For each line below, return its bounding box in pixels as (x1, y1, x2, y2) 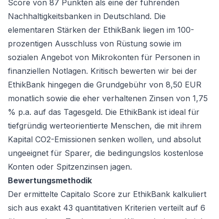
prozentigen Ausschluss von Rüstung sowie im (8, 39, 181, 48)
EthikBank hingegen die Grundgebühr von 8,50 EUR (8, 80, 201, 89)
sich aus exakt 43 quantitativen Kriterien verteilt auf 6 (8, 203, 205, 213)
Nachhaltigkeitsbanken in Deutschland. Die (8, 11, 166, 21)
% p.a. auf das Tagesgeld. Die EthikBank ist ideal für (8, 107, 199, 117)
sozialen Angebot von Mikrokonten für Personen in (8, 52, 200, 62)
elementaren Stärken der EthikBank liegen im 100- (8, 25, 194, 35)
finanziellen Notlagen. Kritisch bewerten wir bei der (8, 66, 197, 76)
